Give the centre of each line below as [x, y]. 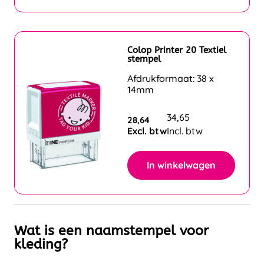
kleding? [41, 244]
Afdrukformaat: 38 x [171, 78]
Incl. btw [185, 131]
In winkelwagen [181, 165]
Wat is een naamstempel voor [111, 230]
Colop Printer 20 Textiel [177, 50]
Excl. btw [147, 131]
